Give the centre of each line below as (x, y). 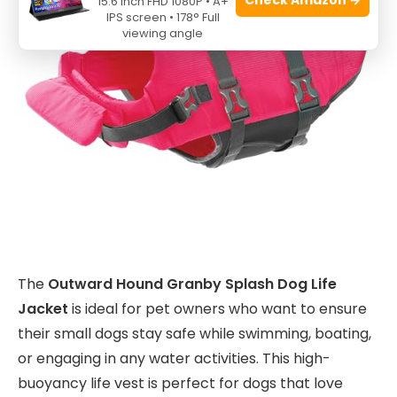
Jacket (43, 308)
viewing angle (163, 33)
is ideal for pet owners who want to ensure (218, 308)
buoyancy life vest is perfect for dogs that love (180, 383)
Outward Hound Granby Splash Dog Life (192, 284)
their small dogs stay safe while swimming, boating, (195, 333)
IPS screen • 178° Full (163, 17)
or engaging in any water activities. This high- (174, 358)
